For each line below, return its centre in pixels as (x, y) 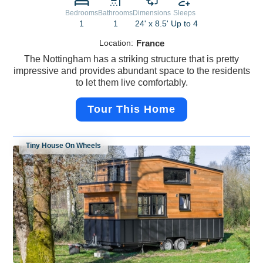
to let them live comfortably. (131, 83)
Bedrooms (82, 13)
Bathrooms (115, 13)
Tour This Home (131, 109)
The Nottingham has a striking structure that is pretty (131, 59)
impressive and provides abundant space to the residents (131, 71)
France (150, 43)
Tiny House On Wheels (64, 146)
